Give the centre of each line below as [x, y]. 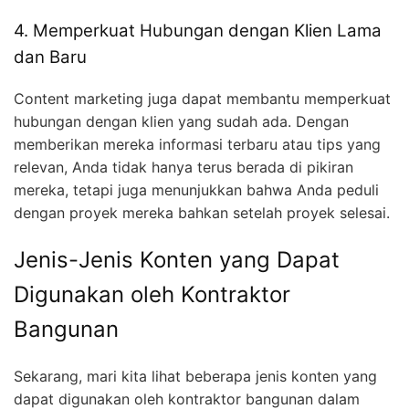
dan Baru [50, 58]
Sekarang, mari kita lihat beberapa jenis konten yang [195, 376]
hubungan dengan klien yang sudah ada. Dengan [181, 122]
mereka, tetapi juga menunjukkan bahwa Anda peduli [196, 190]
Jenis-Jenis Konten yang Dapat [177, 260]
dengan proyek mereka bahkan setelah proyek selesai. [202, 213]
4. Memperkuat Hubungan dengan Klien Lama [198, 31]
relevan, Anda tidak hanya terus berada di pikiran [184, 168]
